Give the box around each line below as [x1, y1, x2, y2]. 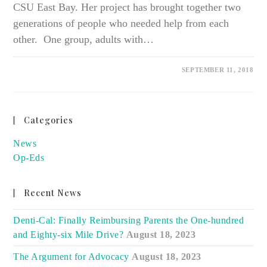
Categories [24, 114, 74, 126]
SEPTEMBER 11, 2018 [181, 66, 254, 73]
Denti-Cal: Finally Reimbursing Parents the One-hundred [13, 215, 244, 225]
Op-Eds [13, 152, 45, 163]
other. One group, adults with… [13, 33, 154, 45]
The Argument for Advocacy [13, 251, 129, 262]
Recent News [24, 187, 82, 198]
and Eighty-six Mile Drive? [13, 229, 124, 240]
